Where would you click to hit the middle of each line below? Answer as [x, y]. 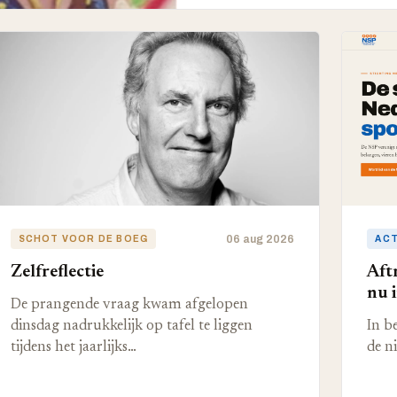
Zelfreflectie [57, 272]
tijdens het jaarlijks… [73, 347]
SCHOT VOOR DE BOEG [83, 239]
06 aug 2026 [261, 239]
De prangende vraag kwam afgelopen [129, 305]
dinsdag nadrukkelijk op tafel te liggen [131, 326]
